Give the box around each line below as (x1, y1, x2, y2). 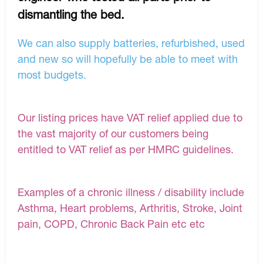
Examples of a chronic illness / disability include (18, 185, 244, 198)
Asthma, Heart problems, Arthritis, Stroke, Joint (18, 201, 242, 214)
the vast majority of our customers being (18, 126, 208, 140)
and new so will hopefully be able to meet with (18, 52, 238, 65)
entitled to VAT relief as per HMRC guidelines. (18, 142, 234, 156)
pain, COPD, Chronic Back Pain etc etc (18, 217, 205, 230)
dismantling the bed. (18, 7, 124, 21)
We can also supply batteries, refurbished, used (18, 36, 245, 49)
